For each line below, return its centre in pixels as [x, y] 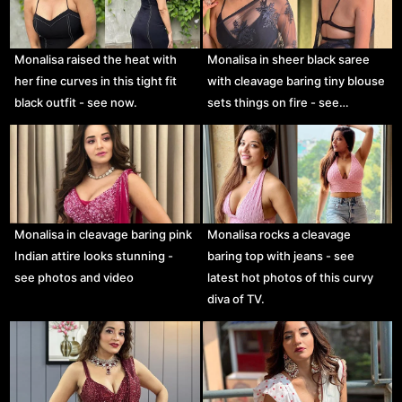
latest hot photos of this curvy [290, 278]
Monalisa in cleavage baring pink [104, 235]
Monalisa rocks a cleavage [279, 235]
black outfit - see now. [76, 102]
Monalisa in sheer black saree [288, 59]
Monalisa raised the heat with [96, 59]
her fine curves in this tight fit [96, 80]
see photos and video [74, 278]
